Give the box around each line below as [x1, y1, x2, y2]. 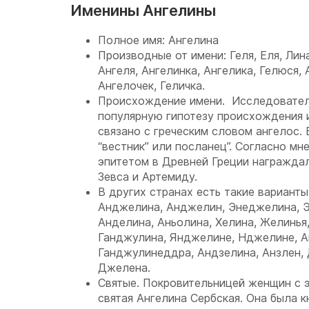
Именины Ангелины [70, 1, 216, 19]
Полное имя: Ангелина [98, 33, 219, 47]
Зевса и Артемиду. [98, 170, 197, 183]
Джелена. [98, 261, 154, 275]
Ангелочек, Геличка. [98, 79, 208, 92]
